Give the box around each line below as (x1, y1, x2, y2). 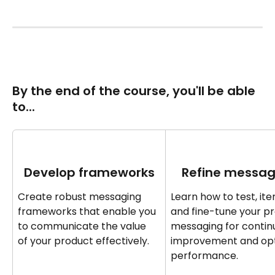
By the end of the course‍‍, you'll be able (12, 82, 258, 99)
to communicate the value (18, 219, 149, 234)
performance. (171, 249, 238, 263)
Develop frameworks (23, 164, 155, 182)
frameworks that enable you (18, 204, 158, 219)
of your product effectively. (18, 234, 149, 249)
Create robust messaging (18, 190, 144, 204)
